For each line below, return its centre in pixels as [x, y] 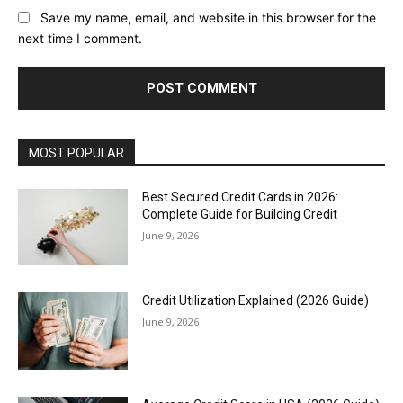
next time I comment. [80, 38]
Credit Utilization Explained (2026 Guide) [256, 301]
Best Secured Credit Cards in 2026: [241, 197]
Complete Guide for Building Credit [240, 214]
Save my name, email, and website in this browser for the [208, 17]
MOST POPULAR [76, 152]
